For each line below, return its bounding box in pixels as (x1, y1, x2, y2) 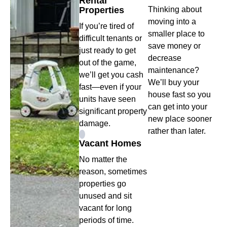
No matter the (79, 155, 127, 164)
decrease (148, 54, 181, 63)
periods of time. (79, 216, 134, 225)
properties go (79, 179, 126, 188)
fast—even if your (79, 83, 141, 92)
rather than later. (148, 127, 206, 136)
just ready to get (79, 46, 136, 55)
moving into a (148, 17, 196, 26)
